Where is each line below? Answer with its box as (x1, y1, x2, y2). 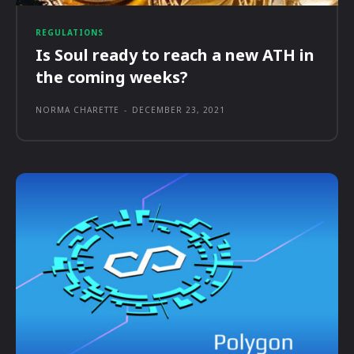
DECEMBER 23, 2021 (132, 104, 225, 115)
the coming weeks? (36, 66, 188, 88)
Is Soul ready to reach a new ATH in (36, 43, 314, 66)
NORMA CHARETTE (36, 104, 119, 115)
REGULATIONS (36, 26, 104, 38)
